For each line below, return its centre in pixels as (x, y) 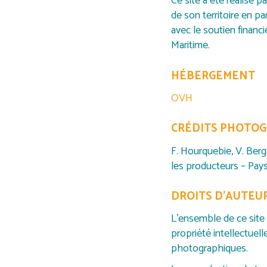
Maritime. (190, 46)
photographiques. (209, 249)
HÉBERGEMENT (213, 76)
